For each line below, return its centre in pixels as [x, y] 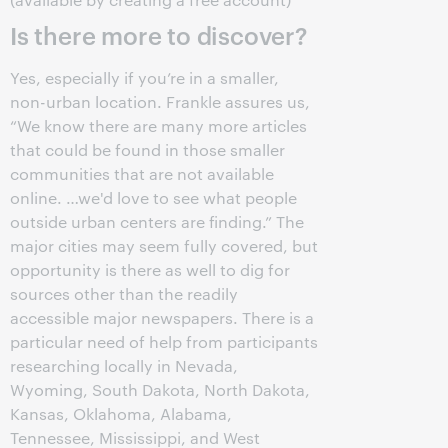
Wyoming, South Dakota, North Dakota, [160, 389]
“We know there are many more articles [158, 125]
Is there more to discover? [158, 35]
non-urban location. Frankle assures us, [160, 101]
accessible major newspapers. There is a [162, 317]
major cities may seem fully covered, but [164, 245]
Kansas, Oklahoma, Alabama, [121, 413]
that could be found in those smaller [147, 149]
